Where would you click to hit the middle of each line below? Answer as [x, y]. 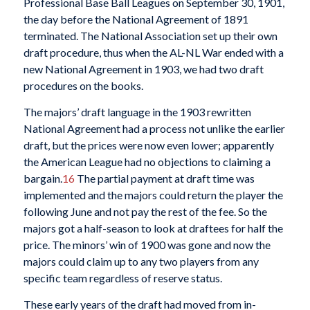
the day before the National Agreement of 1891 [136, 19]
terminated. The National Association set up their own [150, 36]
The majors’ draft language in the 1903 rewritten [137, 112]
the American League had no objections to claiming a [147, 162]
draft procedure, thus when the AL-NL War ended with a [153, 53]
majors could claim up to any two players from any [141, 261]
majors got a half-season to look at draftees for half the [153, 228]
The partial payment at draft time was [164, 178]
